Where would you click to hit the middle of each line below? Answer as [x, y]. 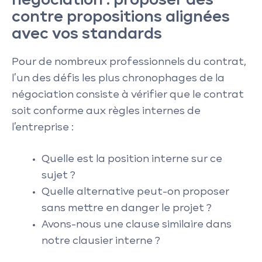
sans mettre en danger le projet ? [127, 208]
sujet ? [58, 175]
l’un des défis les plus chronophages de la [118, 79]
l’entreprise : [43, 128]
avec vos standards [87, 34]
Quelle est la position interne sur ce [132, 159]
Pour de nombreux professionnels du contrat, [129, 62]
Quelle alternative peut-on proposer [135, 192]
